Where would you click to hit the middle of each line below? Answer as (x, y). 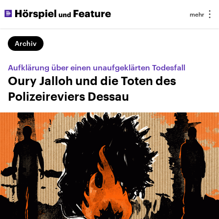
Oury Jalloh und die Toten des (92, 81)
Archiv (26, 43)
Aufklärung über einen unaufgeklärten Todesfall (97, 67)
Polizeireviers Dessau (68, 97)
